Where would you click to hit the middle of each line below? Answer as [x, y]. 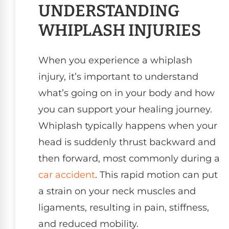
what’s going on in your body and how [127, 93]
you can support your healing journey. [125, 109]
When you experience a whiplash [115, 60]
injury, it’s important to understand [118, 76]
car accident [67, 175]
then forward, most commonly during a [129, 158]
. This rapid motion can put [156, 175]
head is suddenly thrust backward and [127, 142]
